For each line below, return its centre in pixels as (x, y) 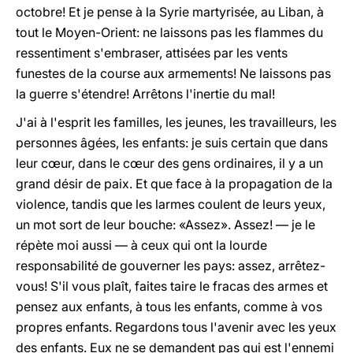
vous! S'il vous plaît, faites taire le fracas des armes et (172, 286)
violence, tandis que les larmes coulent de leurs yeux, (171, 204)
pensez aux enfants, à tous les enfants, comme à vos (169, 307)
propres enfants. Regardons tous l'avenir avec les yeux (176, 327)
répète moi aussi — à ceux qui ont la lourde (141, 245)
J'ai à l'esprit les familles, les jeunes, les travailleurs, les (176, 122)
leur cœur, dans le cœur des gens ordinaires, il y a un (169, 163)
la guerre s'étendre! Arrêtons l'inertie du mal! (145, 94)
